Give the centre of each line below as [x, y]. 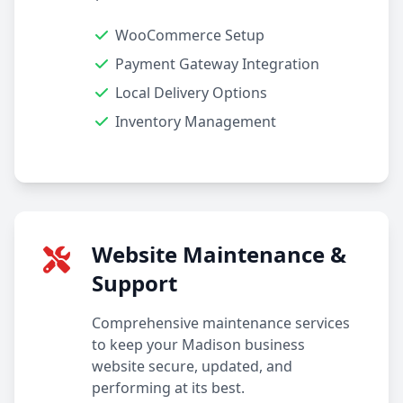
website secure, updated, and [192, 366]
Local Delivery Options [191, 93]
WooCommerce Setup [190, 35]
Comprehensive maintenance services [221, 323]
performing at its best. [168, 388]
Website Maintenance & [219, 254]
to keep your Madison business [198, 345]
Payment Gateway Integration [217, 64]
